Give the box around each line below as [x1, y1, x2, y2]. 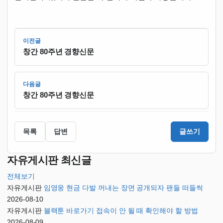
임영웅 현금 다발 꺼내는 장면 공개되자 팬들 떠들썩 [43, 184, 203, 192]
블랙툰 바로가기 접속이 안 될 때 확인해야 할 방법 [43, 207, 198, 215]
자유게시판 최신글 [7, 154, 92, 166]
